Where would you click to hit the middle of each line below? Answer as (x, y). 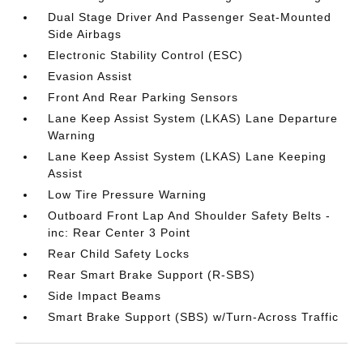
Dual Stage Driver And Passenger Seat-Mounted (190, 17)
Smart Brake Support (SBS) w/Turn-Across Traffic (194, 317)
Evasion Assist (90, 76)
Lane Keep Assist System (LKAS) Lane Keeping (188, 156)
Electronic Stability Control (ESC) (146, 55)
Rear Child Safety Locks (119, 254)
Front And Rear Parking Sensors (143, 97)
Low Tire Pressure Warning (128, 194)
